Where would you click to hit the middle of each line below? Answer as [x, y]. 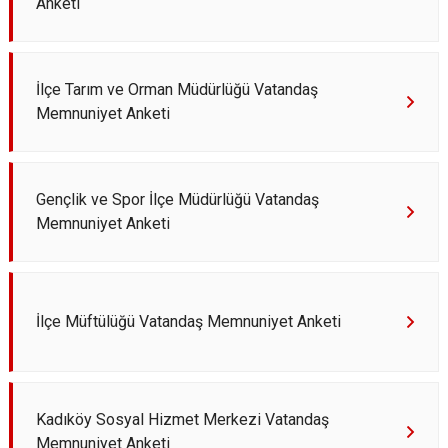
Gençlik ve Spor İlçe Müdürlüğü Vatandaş [177, 199]
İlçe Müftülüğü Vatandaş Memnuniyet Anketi [188, 321]
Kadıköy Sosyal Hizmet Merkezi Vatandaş [182, 419]
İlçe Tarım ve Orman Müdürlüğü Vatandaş [177, 89]
